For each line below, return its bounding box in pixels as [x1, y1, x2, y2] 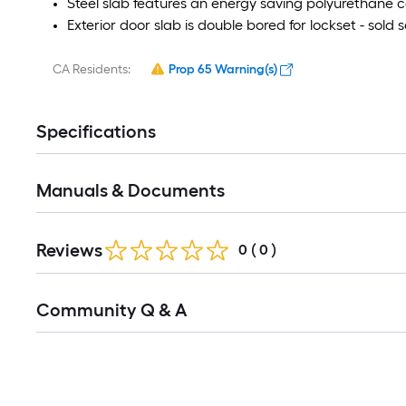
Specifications [36, 121, 156, 142]
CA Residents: [53, 62, 130, 77]
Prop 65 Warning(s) [169, 62, 277, 77]
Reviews [36, 239, 102, 261]
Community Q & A [36, 299, 187, 321]
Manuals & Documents [36, 179, 225, 201]
